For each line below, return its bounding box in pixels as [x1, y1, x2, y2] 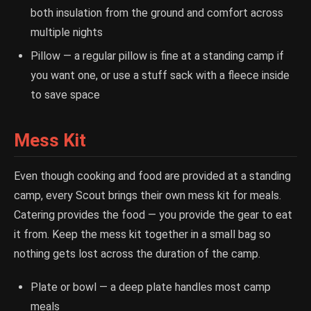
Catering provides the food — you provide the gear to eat [14, 208, 292, 222]
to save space [31, 88, 100, 102]
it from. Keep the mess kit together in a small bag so [14, 228, 271, 242]
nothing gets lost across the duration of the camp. [14, 247, 260, 261]
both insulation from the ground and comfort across [31, 6, 283, 20]
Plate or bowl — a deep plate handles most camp [31, 280, 271, 294]
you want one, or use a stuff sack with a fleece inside [31, 69, 289, 83]
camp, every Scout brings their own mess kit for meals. [14, 189, 281, 203]
